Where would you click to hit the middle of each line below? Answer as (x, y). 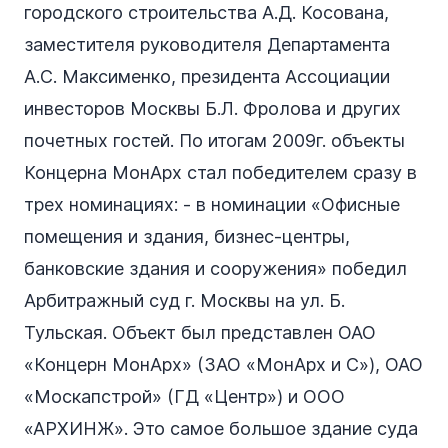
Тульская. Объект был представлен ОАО (200, 333)
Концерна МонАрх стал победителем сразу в (220, 173)
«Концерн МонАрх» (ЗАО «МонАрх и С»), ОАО (223, 365)
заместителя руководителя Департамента (207, 45)
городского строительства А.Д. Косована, (206, 13)
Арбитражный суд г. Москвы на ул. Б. (184, 301)
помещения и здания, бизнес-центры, (187, 237)
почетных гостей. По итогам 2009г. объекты (214, 141)
